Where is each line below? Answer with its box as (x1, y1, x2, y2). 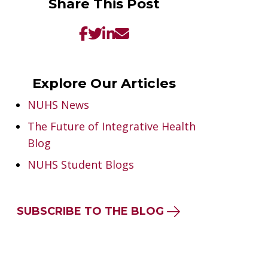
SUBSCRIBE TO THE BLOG (16, 205, 164, 218)
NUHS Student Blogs (28, 157, 134, 172)
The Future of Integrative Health (28, 119, 196, 133)
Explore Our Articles (32, 75, 176, 92)
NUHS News (28, 98, 89, 112)
